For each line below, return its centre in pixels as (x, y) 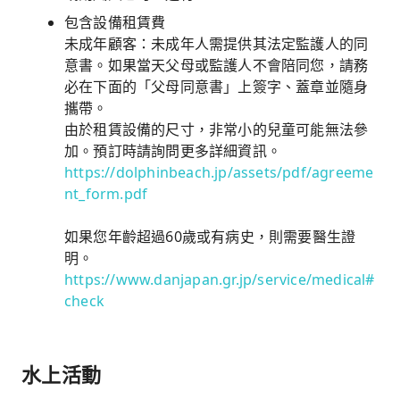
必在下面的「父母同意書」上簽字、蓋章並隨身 (217, 87)
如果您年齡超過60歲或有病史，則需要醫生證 (210, 237)
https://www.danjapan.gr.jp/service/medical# (220, 279)
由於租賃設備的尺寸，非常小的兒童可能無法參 (217, 129)
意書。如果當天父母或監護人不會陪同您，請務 (217, 65)
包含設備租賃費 (115, 22)
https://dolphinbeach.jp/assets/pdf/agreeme (219, 172)
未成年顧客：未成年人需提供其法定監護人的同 (217, 44)
